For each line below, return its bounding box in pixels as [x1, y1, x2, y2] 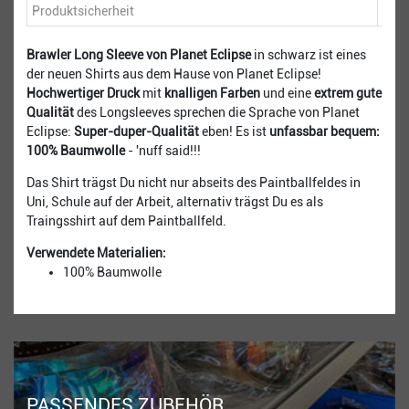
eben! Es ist [199, 124, 269, 140]
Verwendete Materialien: [26, 246, 166, 261]
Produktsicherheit [32, 4, 134, 19]
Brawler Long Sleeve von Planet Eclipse [26, 47, 251, 63]
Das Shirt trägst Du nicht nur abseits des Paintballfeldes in [26, 175, 361, 191]
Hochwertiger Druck [26, 86, 140, 101]
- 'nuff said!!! [125, 143, 201, 159]
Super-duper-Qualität [74, 124, 199, 140]
